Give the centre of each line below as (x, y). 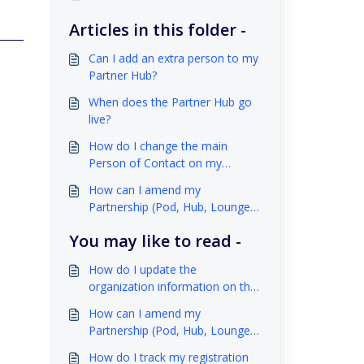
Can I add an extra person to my (173, 58)
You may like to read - (155, 241)
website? (111, 303)
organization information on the (172, 286)
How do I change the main (158, 146)
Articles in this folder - (157, 30)
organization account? (146, 180)
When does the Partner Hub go (170, 102)
